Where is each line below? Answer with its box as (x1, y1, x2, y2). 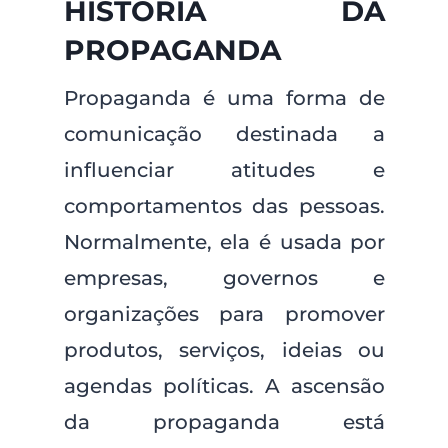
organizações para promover (63, 302, 386, 326)
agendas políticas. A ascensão (63, 374, 386, 398)
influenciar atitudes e (63, 158, 386, 182)
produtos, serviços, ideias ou (63, 338, 386, 362)
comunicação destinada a (63, 122, 386, 146)
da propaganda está (63, 410, 386, 434)
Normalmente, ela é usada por (63, 230, 386, 254)
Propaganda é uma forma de (63, 86, 386, 110)
